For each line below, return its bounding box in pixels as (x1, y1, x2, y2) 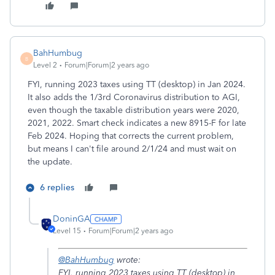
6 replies (40, 182, 74, 193)
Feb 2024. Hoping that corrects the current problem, (28, 131, 234, 141)
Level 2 (33, 61, 57, 69)
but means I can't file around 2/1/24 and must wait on (28, 144, 236, 154)
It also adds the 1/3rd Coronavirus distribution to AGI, (28, 92, 240, 103)
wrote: (114, 255, 141, 265)
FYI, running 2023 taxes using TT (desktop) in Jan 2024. (28, 79, 246, 90)
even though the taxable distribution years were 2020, (28, 105, 239, 115)
